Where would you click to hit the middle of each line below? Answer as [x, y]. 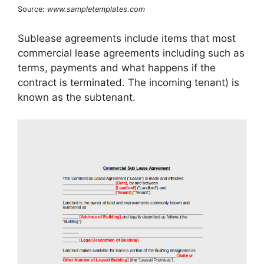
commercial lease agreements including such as [131, 53]
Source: [32, 9]
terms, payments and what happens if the [117, 67]
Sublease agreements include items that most [127, 38]
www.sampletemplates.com [96, 9]
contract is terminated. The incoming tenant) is [128, 82]
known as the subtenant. [77, 97]
